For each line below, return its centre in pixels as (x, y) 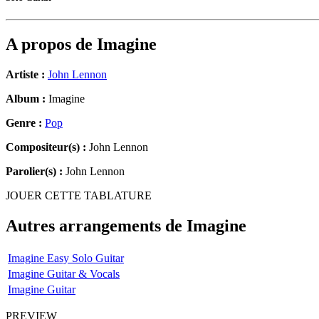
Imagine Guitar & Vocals (64, 273)
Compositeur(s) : (46, 147)
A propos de (51, 45)
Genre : (25, 123)
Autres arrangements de (96, 226)
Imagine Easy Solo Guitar (66, 258)
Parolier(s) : (34, 172)
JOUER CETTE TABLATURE (79, 196)
